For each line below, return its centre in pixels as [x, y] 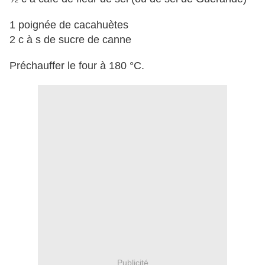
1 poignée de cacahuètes [69, 25]
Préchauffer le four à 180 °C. [77, 66]
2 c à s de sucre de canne [70, 40]
